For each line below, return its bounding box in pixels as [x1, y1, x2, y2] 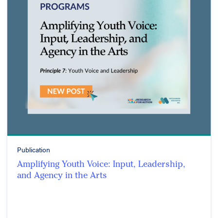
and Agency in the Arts [17, 170, 107, 181]
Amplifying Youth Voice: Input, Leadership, [17, 159, 185, 170]
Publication [17, 145, 50, 155]
